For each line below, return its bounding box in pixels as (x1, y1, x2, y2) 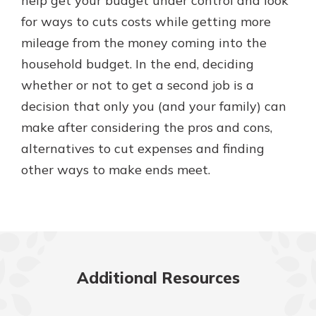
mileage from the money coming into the (21, 35, 267, 51)
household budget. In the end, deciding (21, 56, 254, 72)
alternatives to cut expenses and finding (21, 140, 265, 157)
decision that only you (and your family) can (21, 98, 286, 114)
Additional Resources (76, 268, 240, 288)
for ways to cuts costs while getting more (21, 13, 271, 30)
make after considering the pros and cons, (21, 119, 272, 135)
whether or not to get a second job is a (21, 77, 254, 93)
